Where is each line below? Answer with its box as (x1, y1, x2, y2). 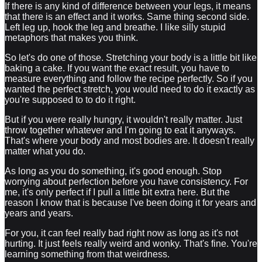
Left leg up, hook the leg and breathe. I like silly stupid (5, 22, 226, 32)
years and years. (5, 208, 73, 218)
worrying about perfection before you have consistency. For (5, 176, 248, 187)
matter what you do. (5, 146, 85, 156)
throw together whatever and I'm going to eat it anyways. (5, 125, 236, 135)
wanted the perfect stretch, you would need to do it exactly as (5, 84, 255, 94)
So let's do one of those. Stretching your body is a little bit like (5, 52, 257, 63)
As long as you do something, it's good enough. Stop (5, 166, 222, 176)
